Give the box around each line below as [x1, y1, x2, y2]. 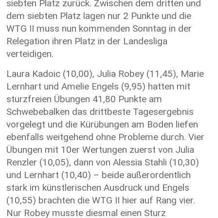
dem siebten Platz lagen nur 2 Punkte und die [6, 10, 192, 21]
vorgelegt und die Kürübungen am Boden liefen [6, 118, 199, 130]
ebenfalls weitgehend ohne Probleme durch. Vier [6, 131, 205, 143]
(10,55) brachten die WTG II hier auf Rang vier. [6, 194, 196, 206]
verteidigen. [6, 48, 54, 59]
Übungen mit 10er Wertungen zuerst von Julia [6, 144, 195, 155]
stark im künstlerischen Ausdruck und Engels [6, 182, 190, 193]
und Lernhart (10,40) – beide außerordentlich [6, 169, 191, 181]
